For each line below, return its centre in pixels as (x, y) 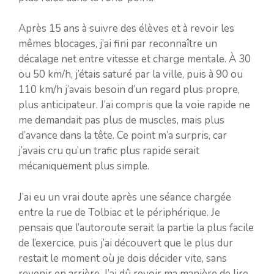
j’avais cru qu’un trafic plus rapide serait (109, 151)
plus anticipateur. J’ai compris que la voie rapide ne (134, 105)
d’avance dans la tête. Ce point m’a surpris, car (123, 136)
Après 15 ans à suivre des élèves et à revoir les (126, 29)
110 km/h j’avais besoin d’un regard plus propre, (129, 90)
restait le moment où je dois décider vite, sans (123, 258)
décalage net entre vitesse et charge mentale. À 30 (135, 59)
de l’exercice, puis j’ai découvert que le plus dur (126, 243)
